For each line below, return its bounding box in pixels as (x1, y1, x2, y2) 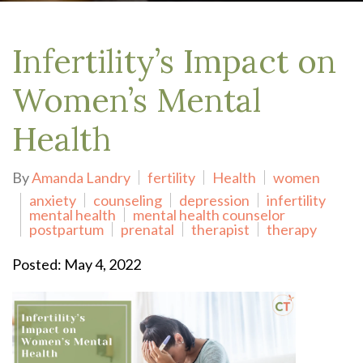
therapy (267, 220, 317, 238)
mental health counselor (133, 206, 285, 224)
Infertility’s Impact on (12, 41, 336, 82)
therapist (191, 220, 250, 238)
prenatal (121, 220, 174, 238)
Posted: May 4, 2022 (12, 255, 141, 273)
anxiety (29, 191, 76, 209)
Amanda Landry (32, 169, 130, 186)
